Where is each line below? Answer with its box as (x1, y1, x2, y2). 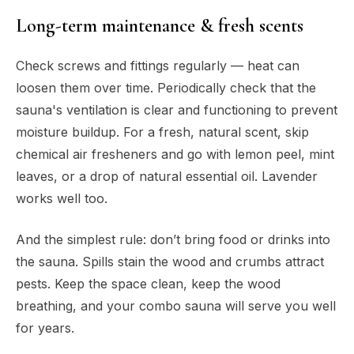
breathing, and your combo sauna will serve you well (16, 297, 336, 314)
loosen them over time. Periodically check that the (16, 79, 316, 96)
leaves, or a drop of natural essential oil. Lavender (16, 168, 318, 184)
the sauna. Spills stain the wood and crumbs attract (16, 253, 324, 269)
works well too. (16, 190, 107, 206)
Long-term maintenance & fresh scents (16, 13, 303, 37)
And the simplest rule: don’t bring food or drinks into (16, 231, 330, 247)
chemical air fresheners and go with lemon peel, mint (16, 145, 334, 162)
